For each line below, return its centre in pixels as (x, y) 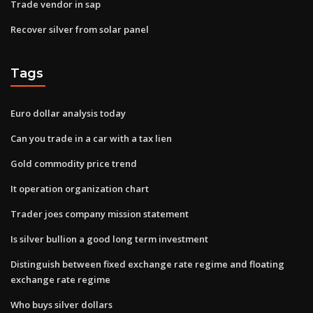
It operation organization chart (80, 188)
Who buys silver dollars (61, 304)
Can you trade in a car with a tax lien (91, 138)
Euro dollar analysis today (68, 113)
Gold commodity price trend (74, 163)
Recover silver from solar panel (80, 29)
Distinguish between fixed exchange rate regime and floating (147, 264)
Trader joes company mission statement (100, 213)
